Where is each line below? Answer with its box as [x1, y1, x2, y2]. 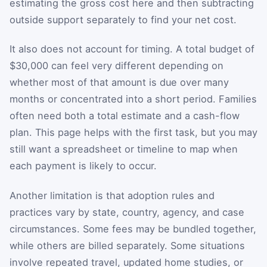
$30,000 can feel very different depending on [10, 60, 223, 72]
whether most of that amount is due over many [10, 76, 229, 89]
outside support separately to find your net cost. [10, 13, 237, 26]
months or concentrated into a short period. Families [10, 93, 257, 105]
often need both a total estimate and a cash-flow [10, 110, 240, 122]
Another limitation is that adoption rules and [10, 190, 215, 201]
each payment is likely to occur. [10, 160, 157, 172]
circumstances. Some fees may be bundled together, [10, 223, 256, 235]
